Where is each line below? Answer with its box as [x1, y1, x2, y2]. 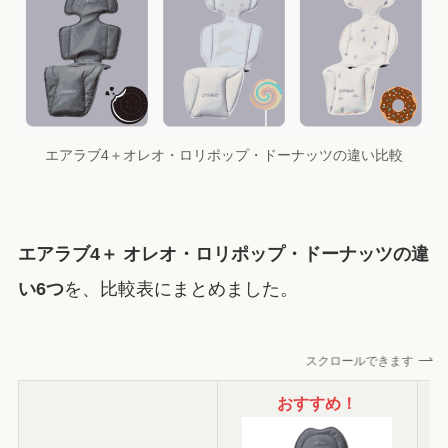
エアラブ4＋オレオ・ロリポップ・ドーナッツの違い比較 [45, 147, 403, 164]
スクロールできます [300, 354, 409, 369]
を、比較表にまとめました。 [63, 278, 298, 299]
